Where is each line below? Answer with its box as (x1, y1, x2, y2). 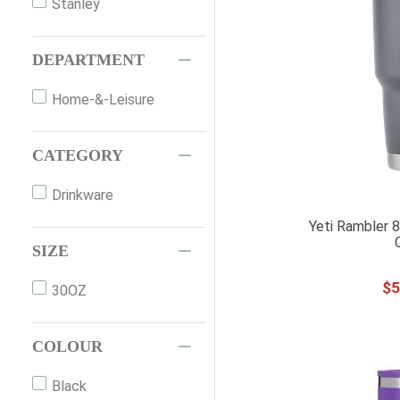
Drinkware (52, 187, 114, 204)
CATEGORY (32, 146, 123, 165)
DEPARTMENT (32, 51, 145, 70)
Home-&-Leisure (52, 91, 155, 109)
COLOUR (32, 337, 103, 356)
